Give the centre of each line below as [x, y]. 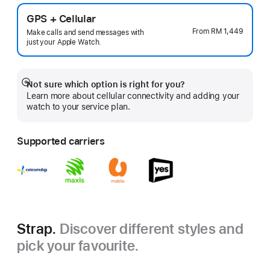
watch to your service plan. [78, 107]
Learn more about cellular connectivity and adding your [133, 96]
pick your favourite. [78, 246]
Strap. [38, 229]
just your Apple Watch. [64, 42]
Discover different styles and [151, 229]
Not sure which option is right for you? [106, 84]
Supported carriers [61, 141]
